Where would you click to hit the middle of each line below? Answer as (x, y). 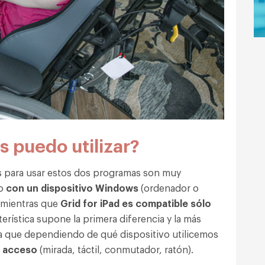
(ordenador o (169, 187)
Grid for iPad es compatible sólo (136, 203)
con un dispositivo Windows (71, 187)
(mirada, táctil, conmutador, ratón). (115, 249)
